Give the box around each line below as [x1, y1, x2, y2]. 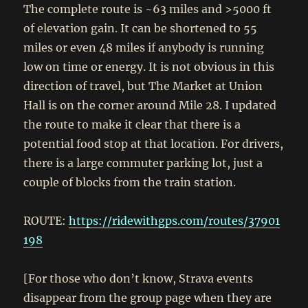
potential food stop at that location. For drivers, [23, 136, 284, 151]
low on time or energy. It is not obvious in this [23, 59, 275, 74]
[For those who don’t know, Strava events [23, 271, 254, 285]
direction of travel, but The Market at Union [23, 78, 263, 93]
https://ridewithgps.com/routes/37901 [69, 213, 280, 228]
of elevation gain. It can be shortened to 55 [23, 21, 258, 35]
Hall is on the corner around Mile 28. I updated [23, 98, 277, 112]
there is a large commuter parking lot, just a [23, 155, 263, 170]
